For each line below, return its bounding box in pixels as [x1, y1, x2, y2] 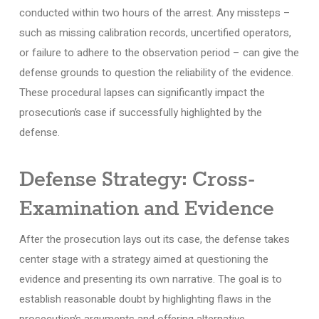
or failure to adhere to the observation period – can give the [19, 45, 299, 61]
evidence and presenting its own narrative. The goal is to [19, 271, 282, 287]
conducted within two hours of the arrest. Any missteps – [19, 5, 291, 21]
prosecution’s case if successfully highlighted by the [19, 105, 262, 120]
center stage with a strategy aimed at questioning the [19, 251, 268, 267]
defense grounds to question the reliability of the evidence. [19, 65, 293, 80]
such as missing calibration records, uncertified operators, [19, 25, 291, 41]
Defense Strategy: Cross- [19, 167, 255, 193]
